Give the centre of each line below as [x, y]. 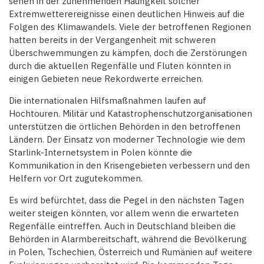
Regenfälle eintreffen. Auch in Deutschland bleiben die [122, 226]
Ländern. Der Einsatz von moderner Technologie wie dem [127, 140]
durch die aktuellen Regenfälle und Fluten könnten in [120, 66]
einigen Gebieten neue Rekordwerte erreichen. [106, 79]
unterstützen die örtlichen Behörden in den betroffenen [125, 127]
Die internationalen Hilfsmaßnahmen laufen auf [108, 101]
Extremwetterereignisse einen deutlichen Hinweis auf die [127, 14]
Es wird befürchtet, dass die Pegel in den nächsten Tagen [126, 200]
